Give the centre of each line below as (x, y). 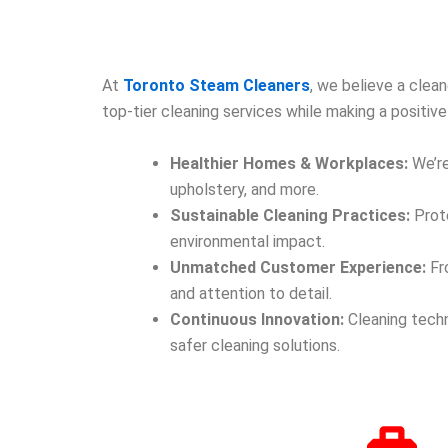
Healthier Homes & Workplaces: (289, 163)
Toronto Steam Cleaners (216, 86)
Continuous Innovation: (257, 319)
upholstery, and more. (244, 189)
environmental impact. (247, 241)
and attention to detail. (251, 293)
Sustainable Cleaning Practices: (290, 215)
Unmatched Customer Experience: (298, 267)
